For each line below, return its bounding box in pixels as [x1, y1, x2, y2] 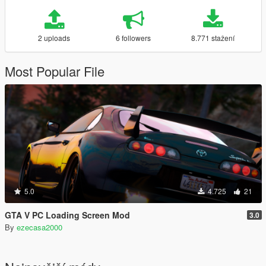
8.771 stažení [191, 32, 235, 43]
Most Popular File [5, 61, 104, 80]
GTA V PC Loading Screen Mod [5, 208, 130, 221]
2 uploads [38, 32, 71, 43]
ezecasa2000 [17, 221, 62, 233]
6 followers [116, 32, 151, 43]
